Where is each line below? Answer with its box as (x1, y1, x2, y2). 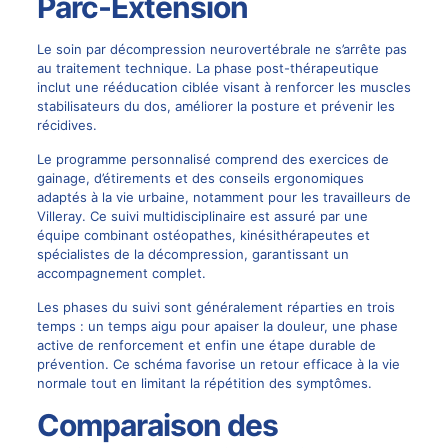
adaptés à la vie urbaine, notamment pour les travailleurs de (36, 189, 411, 206)
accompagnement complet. (36, 265, 206, 282)
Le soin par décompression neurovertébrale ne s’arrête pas (36, 41, 407, 58)
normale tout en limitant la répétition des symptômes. (36, 375, 372, 392)
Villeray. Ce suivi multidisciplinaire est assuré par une (36, 208, 368, 225)
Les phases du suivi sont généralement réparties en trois (36, 299, 395, 316)
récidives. (36, 117, 97, 134)
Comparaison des (36, 407, 278, 444)
